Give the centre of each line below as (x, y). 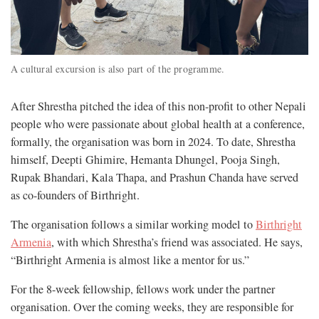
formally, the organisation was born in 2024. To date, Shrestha (153, 141)
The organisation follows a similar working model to (133, 224)
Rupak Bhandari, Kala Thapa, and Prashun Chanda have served (155, 177)
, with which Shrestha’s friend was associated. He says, (177, 242)
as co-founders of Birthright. (75, 195)
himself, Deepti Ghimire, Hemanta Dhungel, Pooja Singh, (145, 159)
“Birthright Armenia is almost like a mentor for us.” (130, 260)
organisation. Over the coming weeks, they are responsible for (152, 307)
